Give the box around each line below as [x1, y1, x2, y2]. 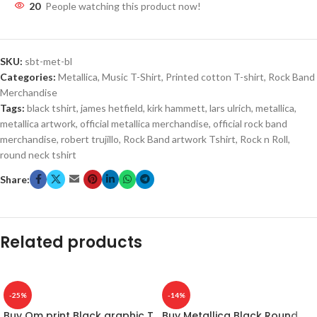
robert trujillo [61, 133, 119, 145]
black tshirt [27, 102, 76, 114]
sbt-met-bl [25, 55, 72, 67]
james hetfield [81, 102, 143, 114]
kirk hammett [147, 102, 205, 114]
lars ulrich [209, 102, 251, 114]
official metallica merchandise [80, 117, 209, 129]
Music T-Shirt [102, 71, 161, 83]
